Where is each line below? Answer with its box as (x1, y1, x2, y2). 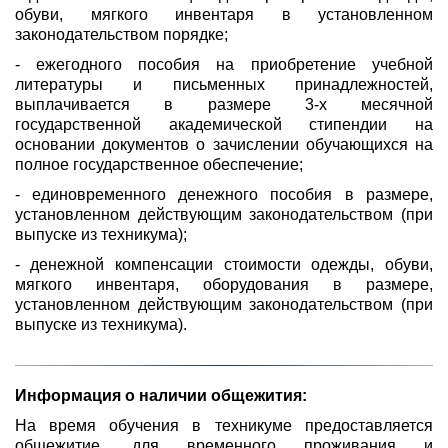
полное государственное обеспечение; (15, 156, 303, 173)
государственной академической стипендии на (15, 116, 433, 133)
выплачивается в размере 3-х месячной (15, 96, 433, 113)
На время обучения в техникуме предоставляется (14, 417, 433, 434)
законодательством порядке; (15, 26, 228, 43)
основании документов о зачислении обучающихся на (15, 136, 433, 153)
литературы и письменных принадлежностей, (15, 76, 433, 93)
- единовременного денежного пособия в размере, (14, 186, 433, 203)
